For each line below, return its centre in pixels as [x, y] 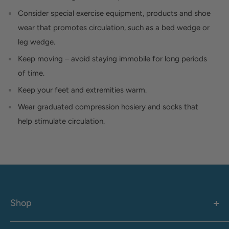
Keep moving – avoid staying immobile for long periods [112, 59]
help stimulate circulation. [61, 121]
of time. [31, 73]
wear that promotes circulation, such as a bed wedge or [114, 28]
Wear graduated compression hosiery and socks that [108, 107]
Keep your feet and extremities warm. [82, 90]
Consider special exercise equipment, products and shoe [114, 14]
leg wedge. [37, 42]
